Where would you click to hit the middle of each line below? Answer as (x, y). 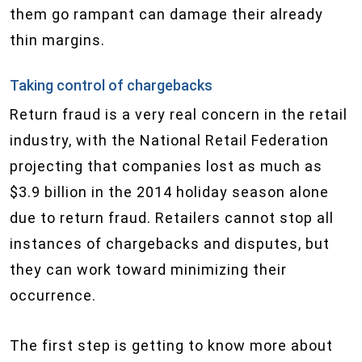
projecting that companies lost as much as (166, 166)
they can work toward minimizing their (148, 269)
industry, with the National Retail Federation (169, 140)
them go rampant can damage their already (166, 14)
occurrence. (53, 295)
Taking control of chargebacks (111, 85)
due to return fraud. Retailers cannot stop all (172, 218)
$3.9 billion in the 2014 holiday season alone (169, 192)
